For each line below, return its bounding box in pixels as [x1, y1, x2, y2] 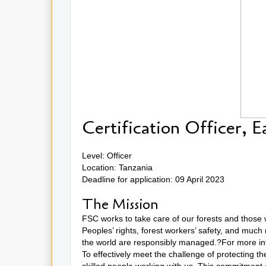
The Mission [82, 194, 162, 214]
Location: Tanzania [82, 162, 153, 172]
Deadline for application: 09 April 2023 [82, 174, 224, 184]
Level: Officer [82, 150, 132, 160]
